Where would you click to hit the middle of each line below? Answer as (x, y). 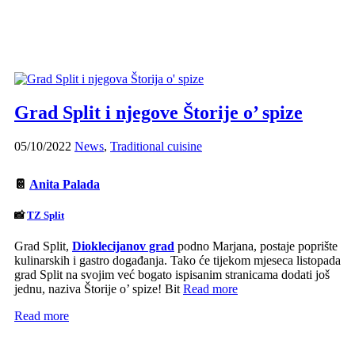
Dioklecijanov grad (123, 246)
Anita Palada (65, 184)
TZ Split (46, 216)
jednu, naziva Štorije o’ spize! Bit (99, 289)
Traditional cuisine (156, 146)
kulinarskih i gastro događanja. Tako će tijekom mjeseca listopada (177, 261)
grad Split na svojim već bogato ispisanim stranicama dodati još (172, 275)
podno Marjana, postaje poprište (256, 246)
